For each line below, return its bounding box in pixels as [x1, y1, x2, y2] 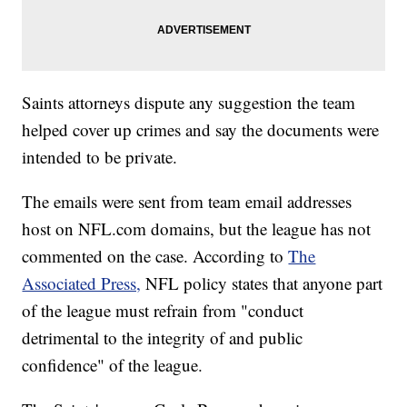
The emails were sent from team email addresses [22, 190, 352, 213]
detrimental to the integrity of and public [22, 326, 303, 350]
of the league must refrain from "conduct [22, 299, 304, 323]
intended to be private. [22, 145, 178, 169]
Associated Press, [22, 272, 142, 295]
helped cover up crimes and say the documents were [22, 118, 380, 142]
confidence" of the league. [22, 353, 203, 377]
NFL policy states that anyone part [145, 272, 383, 295]
